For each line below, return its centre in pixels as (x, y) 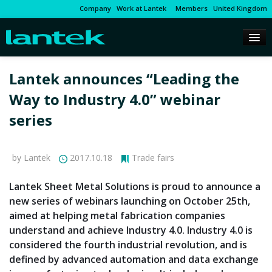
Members (190, 8)
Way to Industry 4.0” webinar (115, 100)
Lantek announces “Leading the (124, 79)
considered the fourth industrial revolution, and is (128, 245)
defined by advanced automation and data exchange (134, 260)
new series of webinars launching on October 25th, (130, 201)
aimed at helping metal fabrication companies (117, 216)
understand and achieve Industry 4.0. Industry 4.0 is (131, 230)
